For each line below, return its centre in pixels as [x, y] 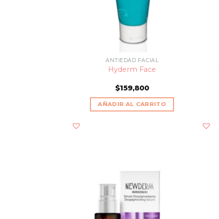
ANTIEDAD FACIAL [132, 60]
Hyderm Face [132, 70]
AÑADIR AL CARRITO [132, 104]
